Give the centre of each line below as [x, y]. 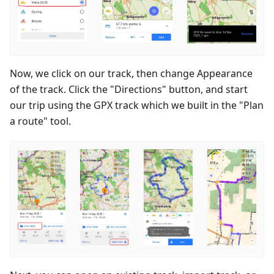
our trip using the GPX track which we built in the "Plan [137, 105]
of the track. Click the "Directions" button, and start [129, 89]
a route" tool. [40, 121]
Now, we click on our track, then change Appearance [131, 73]
